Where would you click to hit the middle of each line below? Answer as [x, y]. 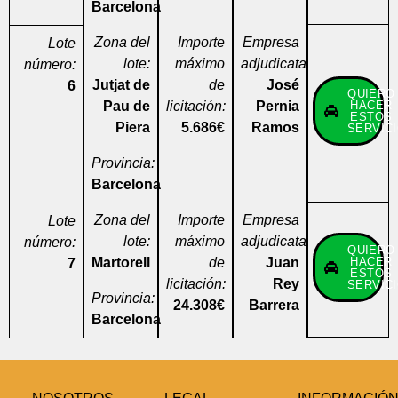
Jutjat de [121, 84]
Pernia [277, 106]
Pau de [126, 106]
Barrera [274, 305]
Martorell [120, 262]
